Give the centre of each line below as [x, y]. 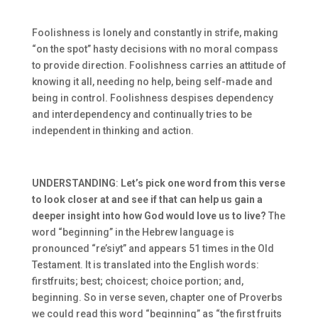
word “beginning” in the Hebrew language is [133, 232]
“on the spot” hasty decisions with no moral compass [155, 49]
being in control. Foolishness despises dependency [152, 98]
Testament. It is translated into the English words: [145, 265]
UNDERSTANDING [73, 183]
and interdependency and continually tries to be [142, 114]
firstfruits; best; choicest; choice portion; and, [137, 281]
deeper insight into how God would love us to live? [149, 216]
